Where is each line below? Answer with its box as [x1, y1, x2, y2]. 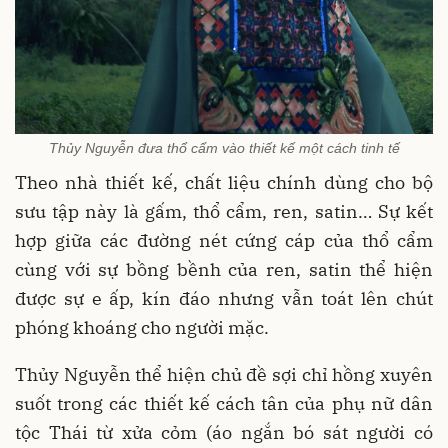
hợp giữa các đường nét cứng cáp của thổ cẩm [15, 228, 433, 252]
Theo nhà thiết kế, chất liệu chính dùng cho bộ [15, 170, 433, 194]
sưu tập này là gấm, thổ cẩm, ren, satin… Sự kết [15, 199, 433, 223]
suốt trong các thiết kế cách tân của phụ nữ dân [15, 391, 433, 415]
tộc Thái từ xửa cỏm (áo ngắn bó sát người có [15, 420, 433, 444]
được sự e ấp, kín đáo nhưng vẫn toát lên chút [15, 286, 433, 310]
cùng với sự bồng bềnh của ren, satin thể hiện [15, 257, 433, 281]
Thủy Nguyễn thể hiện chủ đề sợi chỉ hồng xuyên [15, 362, 433, 386]
